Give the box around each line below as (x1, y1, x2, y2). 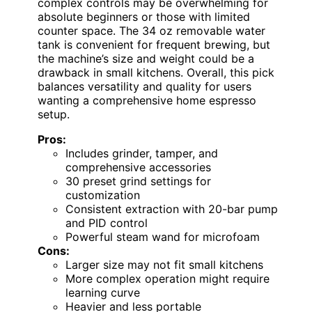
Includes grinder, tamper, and (65, 146, 218, 161)
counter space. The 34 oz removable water (38, 24, 265, 38)
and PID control (65, 216, 148, 231)
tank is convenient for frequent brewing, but (38, 38, 270, 52)
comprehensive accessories (65, 160, 211, 175)
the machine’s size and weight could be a (38, 52, 254, 66)
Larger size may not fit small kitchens (65, 258, 263, 272)
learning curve (65, 286, 140, 300)
